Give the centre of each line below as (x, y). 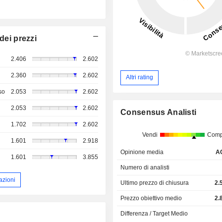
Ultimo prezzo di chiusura (155, 183)
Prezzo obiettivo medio (151, 198)
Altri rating (140, 78)
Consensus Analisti (159, 112)
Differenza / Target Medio (154, 213)
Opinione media (142, 152)
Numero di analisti (145, 167)
